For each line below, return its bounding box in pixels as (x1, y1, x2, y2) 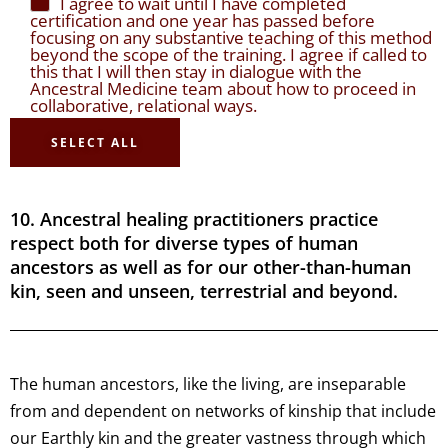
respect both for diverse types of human (10, 231, 358, 256)
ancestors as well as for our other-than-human (10, 255, 411, 280)
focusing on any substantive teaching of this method (30, 26, 432, 50)
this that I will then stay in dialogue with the (30, 60, 362, 84)
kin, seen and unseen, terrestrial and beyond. (10, 279, 398, 304)
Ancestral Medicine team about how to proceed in (30, 77, 416, 101)
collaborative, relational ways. (30, 94, 257, 118)
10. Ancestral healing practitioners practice (10, 207, 378, 232)
